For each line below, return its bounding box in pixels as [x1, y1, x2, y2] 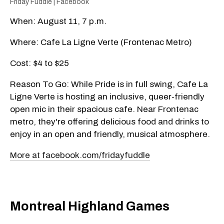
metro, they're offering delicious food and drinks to [10, 116, 209, 126]
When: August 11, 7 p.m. [10, 16, 106, 26]
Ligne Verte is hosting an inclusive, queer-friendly [10, 91, 204, 101]
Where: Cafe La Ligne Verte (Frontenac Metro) [10, 37, 192, 47]
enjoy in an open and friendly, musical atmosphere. [10, 129, 210, 139]
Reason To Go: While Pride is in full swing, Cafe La [10, 79, 208, 89]
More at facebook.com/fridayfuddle [10, 150, 150, 160]
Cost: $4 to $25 [10, 58, 69, 68]
